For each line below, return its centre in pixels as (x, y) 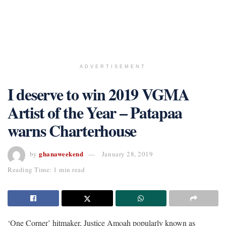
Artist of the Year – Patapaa (95, 112)
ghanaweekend (61, 154)
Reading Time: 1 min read (46, 169)
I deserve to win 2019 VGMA (98, 94)
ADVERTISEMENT (113, 67)
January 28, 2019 (127, 154)
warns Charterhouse (72, 130)
